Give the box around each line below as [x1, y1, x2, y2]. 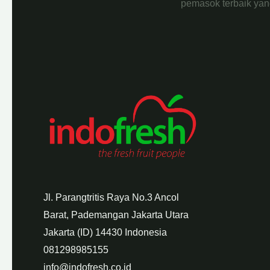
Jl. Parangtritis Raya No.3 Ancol [43, 192, 179, 203]
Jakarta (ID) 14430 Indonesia [43, 227, 167, 238]
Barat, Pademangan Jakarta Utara [43, 210, 189, 221]
